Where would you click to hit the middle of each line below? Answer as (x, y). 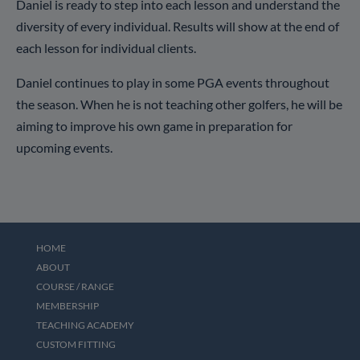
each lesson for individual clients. (106, 47)
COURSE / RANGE (75, 286)
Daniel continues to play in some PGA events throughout (173, 82)
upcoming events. (64, 147)
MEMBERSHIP (67, 305)
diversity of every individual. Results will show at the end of (178, 26)
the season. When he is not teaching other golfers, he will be (179, 104)
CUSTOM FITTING (76, 344)
